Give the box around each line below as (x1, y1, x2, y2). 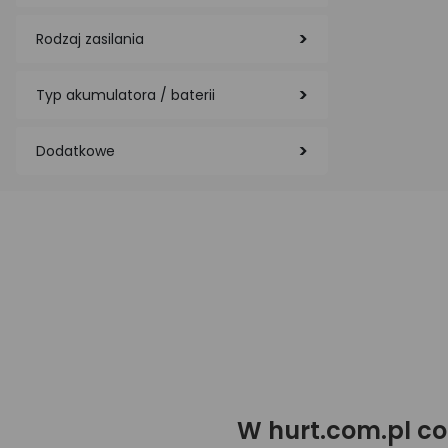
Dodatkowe (36, 141, 115, 161)
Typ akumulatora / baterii (36, 85, 215, 105)
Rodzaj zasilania (36, 29, 144, 49)
